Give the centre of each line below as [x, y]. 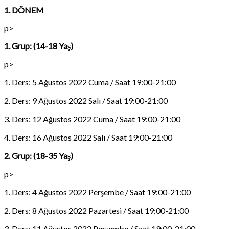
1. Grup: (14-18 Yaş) [39, 45]
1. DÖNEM [24, 10]
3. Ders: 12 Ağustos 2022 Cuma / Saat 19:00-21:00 [92, 119]
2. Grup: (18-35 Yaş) [39, 155]
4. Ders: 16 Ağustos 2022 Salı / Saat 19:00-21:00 [88, 137]
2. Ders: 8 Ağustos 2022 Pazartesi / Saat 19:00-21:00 [96, 210]
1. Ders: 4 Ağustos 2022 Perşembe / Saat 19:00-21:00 [97, 192]
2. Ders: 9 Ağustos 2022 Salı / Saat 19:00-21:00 [86, 100]
